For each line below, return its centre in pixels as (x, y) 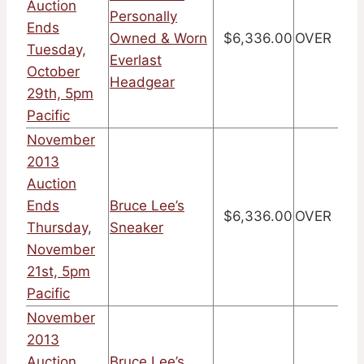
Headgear (142, 82)
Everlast (136, 61)
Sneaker (136, 228)
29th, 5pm (60, 94)
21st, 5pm (58, 272)
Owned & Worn (158, 39)
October (53, 72)
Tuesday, (56, 50)
